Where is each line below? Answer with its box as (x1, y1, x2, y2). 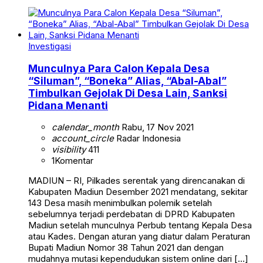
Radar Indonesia (114, 133, 181, 144)
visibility (52, 144, 86, 156)
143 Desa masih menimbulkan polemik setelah (28, 197, 212, 209)
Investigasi (28, 41, 71, 52)
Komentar (55, 155, 93, 167)
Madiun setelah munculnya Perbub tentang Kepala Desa (28, 220, 252, 231)
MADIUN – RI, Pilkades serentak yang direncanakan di (28, 175, 245, 187)
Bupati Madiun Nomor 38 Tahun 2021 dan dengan (28, 242, 224, 254)
